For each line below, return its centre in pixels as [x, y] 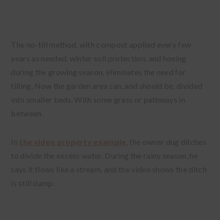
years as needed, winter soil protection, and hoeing [99, 58]
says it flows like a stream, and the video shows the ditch [109, 169]
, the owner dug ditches [166, 141]
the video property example [73, 141]
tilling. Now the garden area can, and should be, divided [107, 85]
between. [28, 113]
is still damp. [34, 183]
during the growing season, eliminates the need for [98, 72]
